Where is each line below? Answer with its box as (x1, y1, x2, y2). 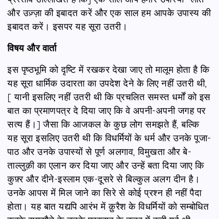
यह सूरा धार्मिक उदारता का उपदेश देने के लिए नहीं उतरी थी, (7, 77, 207, 89)
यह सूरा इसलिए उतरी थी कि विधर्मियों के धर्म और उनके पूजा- (7, 131, 211, 144)
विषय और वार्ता (7, 42, 57, 54)
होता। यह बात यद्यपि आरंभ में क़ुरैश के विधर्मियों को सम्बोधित (7, 200, 209, 212)
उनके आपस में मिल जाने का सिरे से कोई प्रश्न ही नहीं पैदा (7, 186, 201, 198)
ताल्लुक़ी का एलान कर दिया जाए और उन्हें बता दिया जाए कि (7, 159, 204, 171)
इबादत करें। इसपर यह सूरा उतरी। (7, 20, 128, 32)
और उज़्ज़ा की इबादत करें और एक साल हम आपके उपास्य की (7, 6, 211, 19)
